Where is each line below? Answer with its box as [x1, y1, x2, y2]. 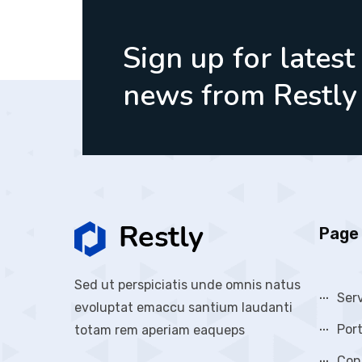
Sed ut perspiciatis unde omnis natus [74, 277, 301, 293]
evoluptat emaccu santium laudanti [74, 300, 293, 315]
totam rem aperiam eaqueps [74, 322, 245, 338]
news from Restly [123, 76, 357, 116]
